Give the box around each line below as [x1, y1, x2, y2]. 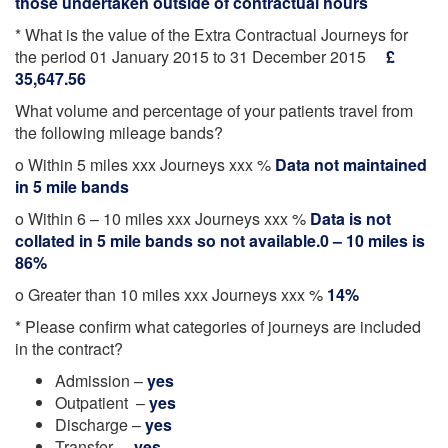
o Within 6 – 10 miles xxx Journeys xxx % [15, 207, 310, 230]
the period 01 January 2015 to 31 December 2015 [15, 45, 382, 68]
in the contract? [15, 337, 123, 360]
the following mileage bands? [15, 121, 223, 144]
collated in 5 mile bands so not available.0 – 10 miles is [15, 229, 425, 252]
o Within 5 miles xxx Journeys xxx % [15, 153, 275, 176]
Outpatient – [55, 391, 149, 414]
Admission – [55, 369, 143, 392]
